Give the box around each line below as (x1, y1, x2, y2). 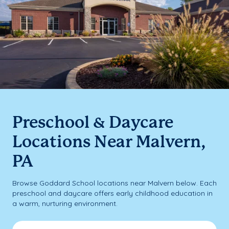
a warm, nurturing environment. (12, 199, 118, 208)
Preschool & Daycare (12, 116, 173, 131)
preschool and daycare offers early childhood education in (12, 189, 213, 198)
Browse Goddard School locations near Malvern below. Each (12, 178, 217, 188)
